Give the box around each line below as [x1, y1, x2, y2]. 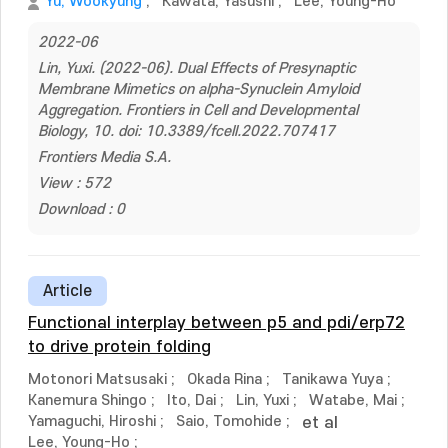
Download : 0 [38, 201, 125, 218]
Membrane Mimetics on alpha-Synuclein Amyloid [38, 81, 359, 98]
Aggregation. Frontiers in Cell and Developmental [38, 102, 358, 119]
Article [43, 282, 92, 300]
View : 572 [38, 175, 111, 192]
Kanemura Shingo [28, 392, 147, 409]
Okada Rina [187, 371, 262, 388]
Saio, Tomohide [176, 413, 282, 430]
